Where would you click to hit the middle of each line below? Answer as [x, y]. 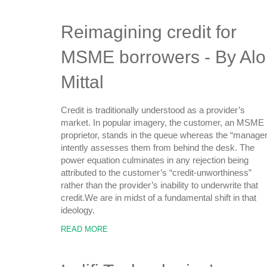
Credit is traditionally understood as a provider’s [153, 110]
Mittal [82, 82]
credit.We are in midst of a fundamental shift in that [159, 198]
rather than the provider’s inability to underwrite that [159, 185]
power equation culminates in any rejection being [155, 160]
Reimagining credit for [149, 32]
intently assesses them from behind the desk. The [158, 148]
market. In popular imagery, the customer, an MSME [162, 122]
